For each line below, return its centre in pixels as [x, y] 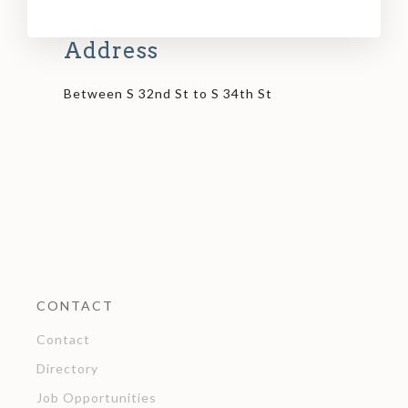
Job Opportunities [97, 398]
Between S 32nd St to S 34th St [168, 94]
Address [111, 51]
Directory [67, 369]
